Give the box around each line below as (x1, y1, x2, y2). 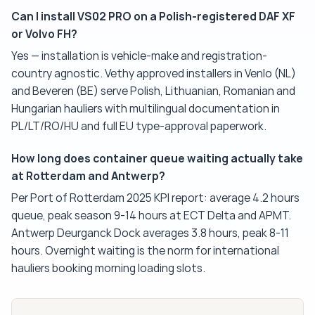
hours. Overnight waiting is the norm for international (11, 244, 279, 258)
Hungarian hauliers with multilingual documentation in (11, 102, 280, 116)
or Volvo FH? (11, 27, 77, 41)
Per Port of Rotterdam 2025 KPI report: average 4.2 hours (11, 191, 300, 205)
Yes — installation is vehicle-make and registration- (11, 49, 267, 63)
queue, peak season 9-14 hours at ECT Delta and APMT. (11, 209, 291, 223)
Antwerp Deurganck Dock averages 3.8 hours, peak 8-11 (11, 226, 289, 240)
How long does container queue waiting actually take (11, 151, 303, 166)
